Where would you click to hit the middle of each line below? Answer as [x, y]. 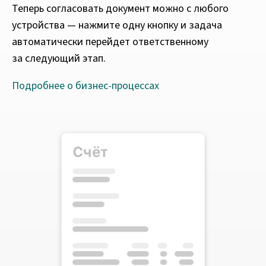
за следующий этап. [59, 58]
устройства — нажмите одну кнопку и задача [117, 25]
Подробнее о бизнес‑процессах [85, 85]
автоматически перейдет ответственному [110, 42]
